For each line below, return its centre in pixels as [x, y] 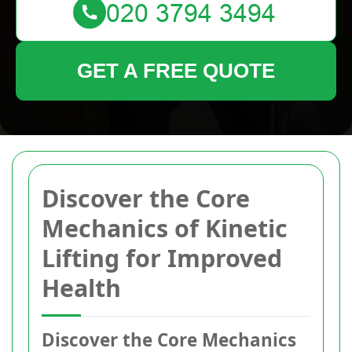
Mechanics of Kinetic [165, 228]
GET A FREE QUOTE [176, 71]
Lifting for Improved [162, 258]
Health [81, 288]
